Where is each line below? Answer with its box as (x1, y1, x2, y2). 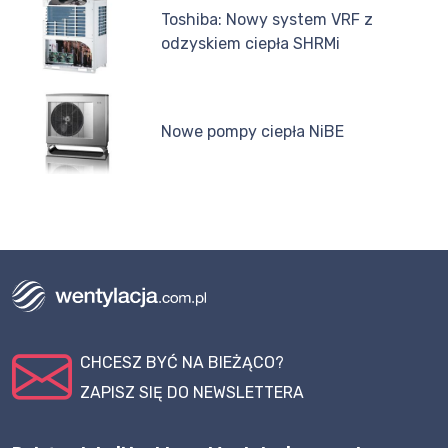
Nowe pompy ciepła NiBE (161, 121, 345, 141)
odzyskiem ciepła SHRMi (161, 34, 341, 54)
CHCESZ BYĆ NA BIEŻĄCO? (80, 353, 284, 373)
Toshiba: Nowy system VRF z (161, 10, 374, 30)
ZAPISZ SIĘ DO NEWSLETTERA (80, 383, 304, 403)
